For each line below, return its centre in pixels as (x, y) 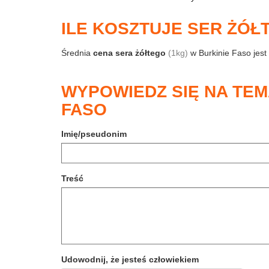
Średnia (77, 53)
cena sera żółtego (129, 53)
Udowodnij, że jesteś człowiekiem (130, 259)
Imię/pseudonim (94, 134)
